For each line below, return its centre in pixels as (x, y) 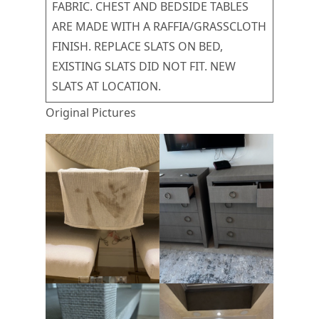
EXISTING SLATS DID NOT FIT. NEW (144, 66)
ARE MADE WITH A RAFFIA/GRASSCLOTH (159, 26)
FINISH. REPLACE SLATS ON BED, (137, 46)
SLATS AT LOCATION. (106, 86)
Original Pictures (91, 112)
